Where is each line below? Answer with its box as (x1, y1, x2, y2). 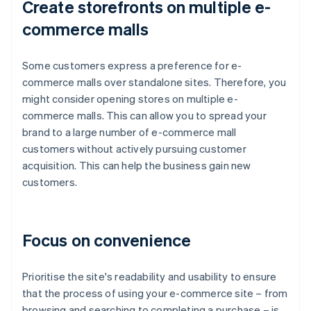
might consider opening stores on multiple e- (22, 92, 238, 106)
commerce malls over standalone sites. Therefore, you (22, 75, 287, 90)
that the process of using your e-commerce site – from (22, 286, 288, 301)
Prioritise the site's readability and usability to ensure (22, 269, 277, 284)
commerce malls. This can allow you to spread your (22, 108, 267, 123)
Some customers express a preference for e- (22, 58, 242, 73)
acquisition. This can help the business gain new (22, 158, 251, 173)
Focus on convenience (22, 229, 191, 251)
